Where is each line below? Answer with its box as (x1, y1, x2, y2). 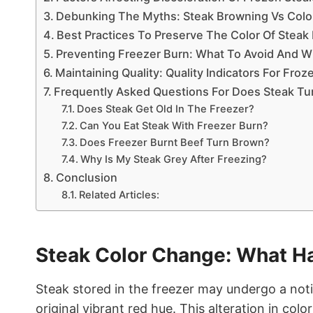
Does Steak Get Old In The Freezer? (76, 103, 254, 115)
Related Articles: (78, 189, 159, 201)
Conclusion (56, 170, 118, 184)
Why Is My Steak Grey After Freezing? (80, 153, 267, 166)
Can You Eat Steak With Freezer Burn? (79, 119, 268, 132)
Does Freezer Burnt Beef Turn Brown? (79, 136, 270, 149)
